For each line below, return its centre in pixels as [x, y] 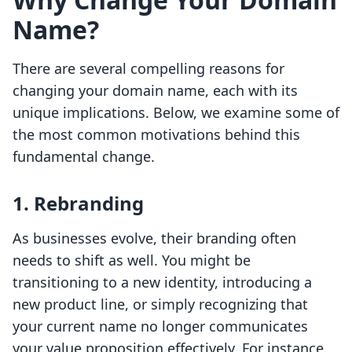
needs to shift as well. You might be [132, 260]
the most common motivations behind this [156, 135]
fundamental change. [84, 157]
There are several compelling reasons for [148, 69]
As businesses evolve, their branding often [154, 238]
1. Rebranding [78, 203]
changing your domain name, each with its [155, 91]
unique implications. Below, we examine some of [176, 113]
